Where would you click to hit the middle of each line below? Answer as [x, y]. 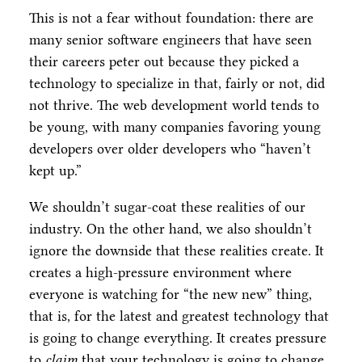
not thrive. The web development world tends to [174, 105]
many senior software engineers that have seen [170, 40]
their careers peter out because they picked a [164, 62]
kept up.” [55, 171]
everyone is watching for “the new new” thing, [170, 295]
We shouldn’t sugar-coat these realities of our [167, 207]
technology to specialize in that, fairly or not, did [177, 84]
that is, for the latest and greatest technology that [179, 316]
